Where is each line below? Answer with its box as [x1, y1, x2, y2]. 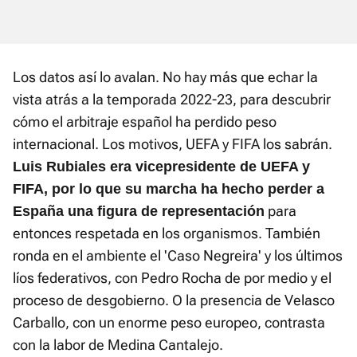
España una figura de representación [13, 203, 265, 220]
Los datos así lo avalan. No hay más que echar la [13, 69, 318, 86]
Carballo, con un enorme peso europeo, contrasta [13, 314, 325, 331]
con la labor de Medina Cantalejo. [13, 336, 223, 354]
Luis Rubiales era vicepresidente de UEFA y [13, 159, 310, 175]
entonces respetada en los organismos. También [13, 225, 320, 242]
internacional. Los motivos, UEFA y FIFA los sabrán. [13, 135, 332, 153]
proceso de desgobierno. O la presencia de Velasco [13, 292, 335, 309]
